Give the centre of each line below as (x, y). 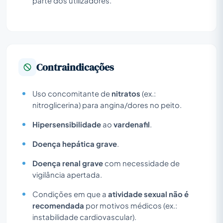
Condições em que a (70, 194)
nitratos (126, 93)
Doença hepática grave (75, 144)
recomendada (58, 205)
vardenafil (132, 124)
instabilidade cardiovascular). (84, 217)
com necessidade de (141, 163)
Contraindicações (75, 67)
